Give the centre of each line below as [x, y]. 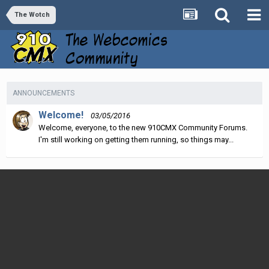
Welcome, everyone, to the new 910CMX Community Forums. [143, 127]
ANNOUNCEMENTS [44, 93]
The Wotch [32, 15]
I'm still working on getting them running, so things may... [136, 139]
